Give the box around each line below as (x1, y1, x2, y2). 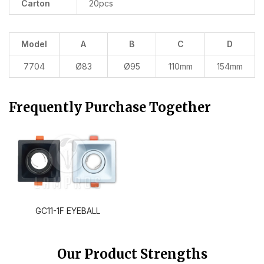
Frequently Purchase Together (9, 99, 211, 116)
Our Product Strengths (57, 245, 207, 262)
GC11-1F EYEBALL (35, 205, 101, 216)
